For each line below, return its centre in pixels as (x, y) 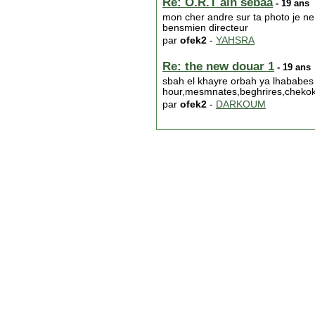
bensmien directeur (205, 28)
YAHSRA (235, 40)
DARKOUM (241, 104)
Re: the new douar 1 (218, 66)
